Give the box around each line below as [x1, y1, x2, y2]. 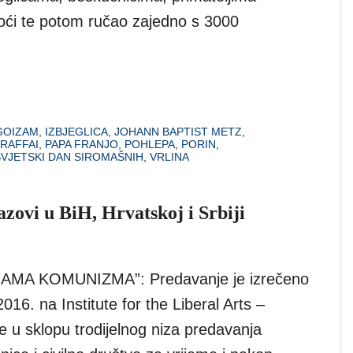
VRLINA [150, 150, 189, 164]
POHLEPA [124, 138, 175, 151]
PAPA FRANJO [45, 138, 118, 151]
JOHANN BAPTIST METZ [114, 125, 242, 139]
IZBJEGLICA [45, 125, 108, 139]
